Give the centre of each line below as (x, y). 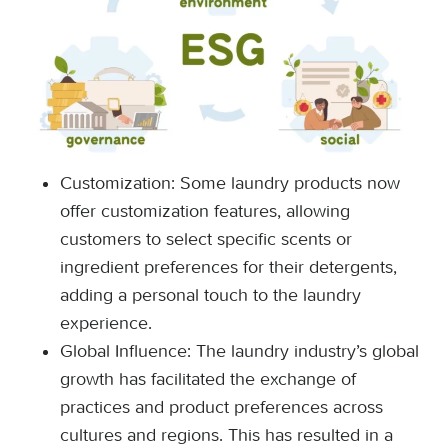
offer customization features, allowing (205, 211)
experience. (106, 323)
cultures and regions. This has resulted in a (226, 435)
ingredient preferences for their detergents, (228, 267)
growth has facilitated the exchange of (208, 379)
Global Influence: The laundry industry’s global (239, 351)
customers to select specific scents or (206, 239)
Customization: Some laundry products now (230, 183)
